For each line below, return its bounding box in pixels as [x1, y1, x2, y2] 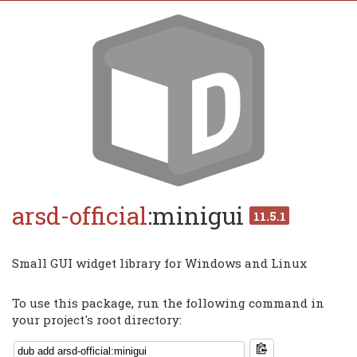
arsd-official [12, 200, 148, 232]
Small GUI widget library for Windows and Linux [12, 255, 308, 272]
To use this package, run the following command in [12, 295, 325, 312]
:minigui [147, 200, 250, 232]
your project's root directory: [12, 312, 182, 328]
